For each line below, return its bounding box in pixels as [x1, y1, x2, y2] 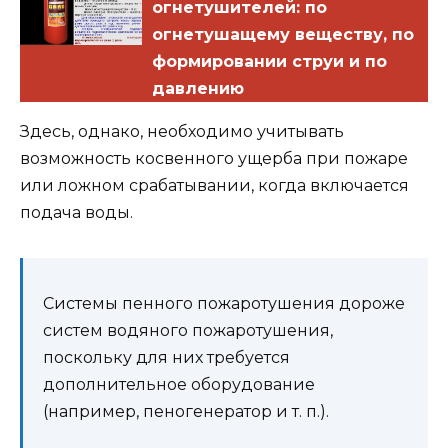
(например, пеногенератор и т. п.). [43, 401, 329, 421]
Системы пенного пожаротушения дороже [43, 293, 405, 313]
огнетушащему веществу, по [152, 24, 415, 44]
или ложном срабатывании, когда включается [20, 175, 409, 195]
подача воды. [20, 202, 133, 222]
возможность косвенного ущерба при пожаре [20, 148, 408, 168]
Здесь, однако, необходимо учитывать [20, 121, 344, 141]
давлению [152, 78, 245, 98]
